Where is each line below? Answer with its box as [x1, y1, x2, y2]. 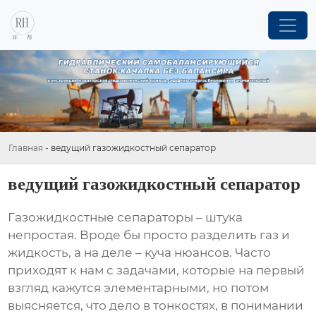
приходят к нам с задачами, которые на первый [8, 263, 305, 278]
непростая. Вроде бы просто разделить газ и [8, 228, 291, 243]
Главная [8, 142, 43, 153]
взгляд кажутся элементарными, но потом [8, 281, 269, 296]
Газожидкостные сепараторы [8, 210, 194, 225]
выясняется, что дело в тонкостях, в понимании [8, 298, 304, 313]
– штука [193, 210, 243, 225]
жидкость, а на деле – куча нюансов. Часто [8, 245, 272, 260]
